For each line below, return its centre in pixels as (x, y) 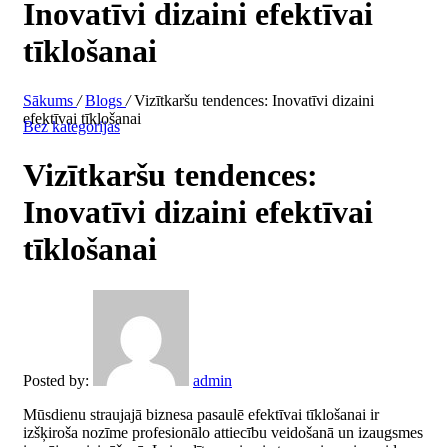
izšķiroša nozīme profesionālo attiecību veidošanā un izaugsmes (223, 432)
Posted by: (58, 380)
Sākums (50, 100)
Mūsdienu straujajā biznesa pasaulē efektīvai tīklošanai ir (201, 414)
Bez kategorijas (71, 126)
